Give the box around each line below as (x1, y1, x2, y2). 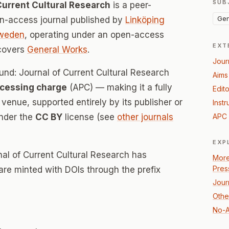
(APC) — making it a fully (67, 82, 172, 93)
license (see (62, 112, 117, 122)
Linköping (125, 15, 165, 25)
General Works (27, 44, 87, 55)
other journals (117, 112, 173, 122)
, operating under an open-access (25, 30, 164, 40)
